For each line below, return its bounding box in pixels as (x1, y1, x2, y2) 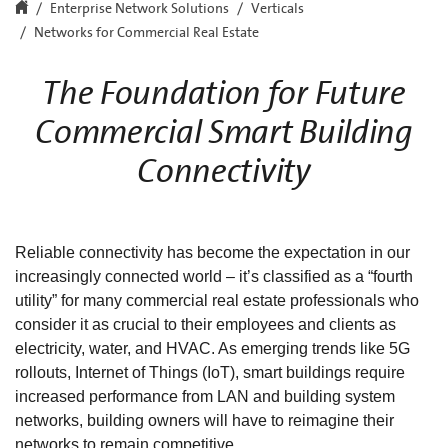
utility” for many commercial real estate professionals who (15, 291, 419, 309)
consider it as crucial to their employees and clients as (15, 315, 396, 333)
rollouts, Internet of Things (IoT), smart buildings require (15, 363, 405, 381)
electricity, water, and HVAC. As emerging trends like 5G (15, 339, 410, 357)
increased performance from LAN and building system (15, 387, 395, 405)
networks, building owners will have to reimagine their (15, 411, 394, 429)
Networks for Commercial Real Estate (34, 24, 259, 41)
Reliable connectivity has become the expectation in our (15, 243, 410, 261)
